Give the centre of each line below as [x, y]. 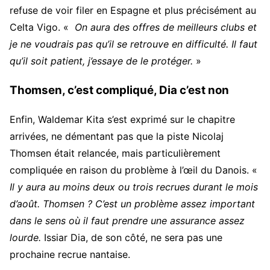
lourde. [25, 238]
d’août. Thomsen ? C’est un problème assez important [132, 204]
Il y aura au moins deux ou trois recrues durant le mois [134, 187]
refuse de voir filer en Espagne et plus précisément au [133, 10]
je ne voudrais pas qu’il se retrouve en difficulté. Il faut [133, 44]
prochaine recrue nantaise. [70, 255]
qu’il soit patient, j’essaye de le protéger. [101, 61]
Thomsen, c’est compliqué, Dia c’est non [119, 90]
